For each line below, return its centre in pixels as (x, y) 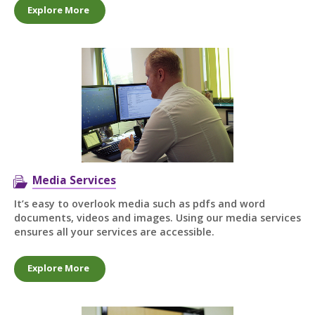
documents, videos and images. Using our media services (157, 217)
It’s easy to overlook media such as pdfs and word (139, 203)
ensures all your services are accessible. (114, 231)
